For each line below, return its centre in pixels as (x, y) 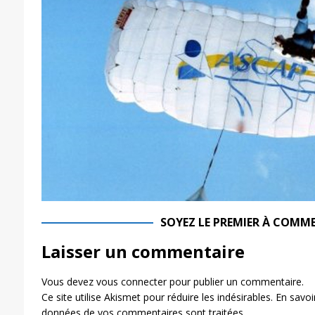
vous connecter (131, 281)
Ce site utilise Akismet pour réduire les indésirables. (158, 297)
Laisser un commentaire (143, 251)
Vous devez (69, 281)
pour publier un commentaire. (235, 281)
